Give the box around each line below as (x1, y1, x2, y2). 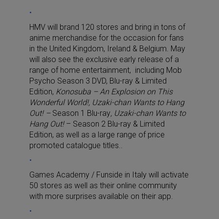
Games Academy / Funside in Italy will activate (29, 170, 189, 179)
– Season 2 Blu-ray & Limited (64, 119, 165, 129)
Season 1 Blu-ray (52, 108, 110, 118)
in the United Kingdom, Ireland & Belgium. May (29, 44, 185, 53)
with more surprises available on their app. (29, 191, 173, 201)
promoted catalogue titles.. (29, 140, 123, 150)
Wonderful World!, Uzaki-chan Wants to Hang (29, 97, 184, 107)
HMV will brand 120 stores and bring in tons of (29, 22, 185, 32)
